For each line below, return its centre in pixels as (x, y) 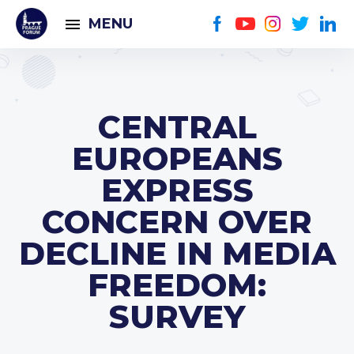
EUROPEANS (177, 158)
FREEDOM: (177, 285)
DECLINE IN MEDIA (177, 253)
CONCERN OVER (177, 222)
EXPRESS (177, 190)
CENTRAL (177, 127)
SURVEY (177, 316)
